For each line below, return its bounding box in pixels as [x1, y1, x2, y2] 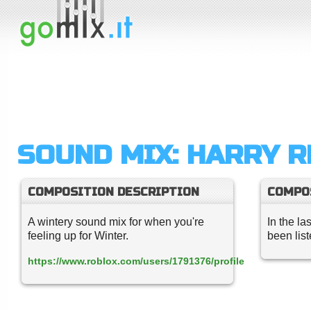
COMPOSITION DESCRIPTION [28, 185, 199, 199]
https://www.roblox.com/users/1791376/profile [28, 255, 244, 267]
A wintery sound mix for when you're [28, 216, 204, 228]
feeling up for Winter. [28, 230, 128, 242]
